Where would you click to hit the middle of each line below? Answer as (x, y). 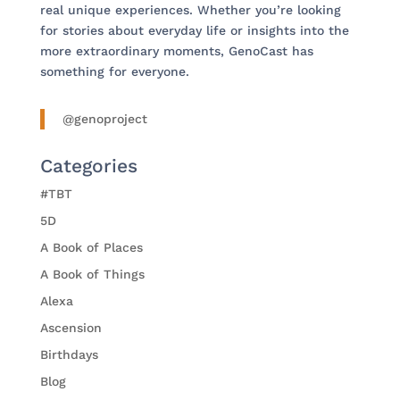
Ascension (71, 328)
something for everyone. (114, 71)
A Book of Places (91, 247)
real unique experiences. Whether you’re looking (190, 10)
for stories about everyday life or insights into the (194, 30)
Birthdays (69, 354)
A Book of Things (92, 274)
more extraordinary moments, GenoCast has (176, 51)
